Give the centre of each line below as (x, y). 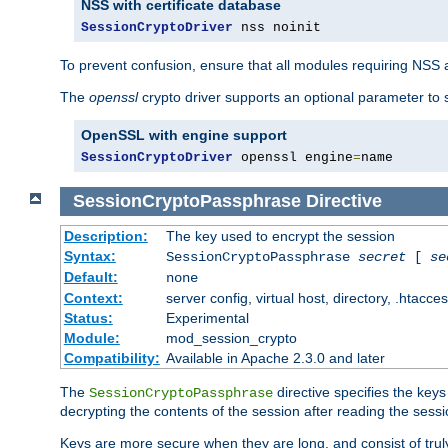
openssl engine (293, 158)
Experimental (207, 317)
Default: (90, 276)
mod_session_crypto (231, 337)
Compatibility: (111, 357)
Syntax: (89, 255)
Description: (105, 235)
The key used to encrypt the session (280, 235)
